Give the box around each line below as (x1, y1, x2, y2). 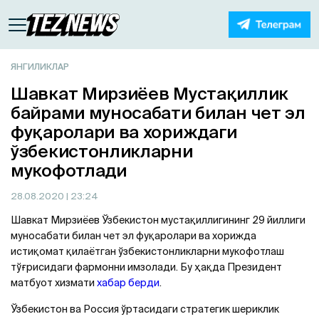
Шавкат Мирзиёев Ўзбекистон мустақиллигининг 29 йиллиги (11, 214, 305, 226)
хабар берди (97, 277, 159, 288)
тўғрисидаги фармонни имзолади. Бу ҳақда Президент (11, 261, 282, 273)
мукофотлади (11, 161, 127, 180)
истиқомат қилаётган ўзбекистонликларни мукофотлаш (11, 246, 284, 257)
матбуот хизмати (11, 277, 97, 288)
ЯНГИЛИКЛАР (11, 62, 69, 71)
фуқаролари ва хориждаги (11, 122, 238, 142)
